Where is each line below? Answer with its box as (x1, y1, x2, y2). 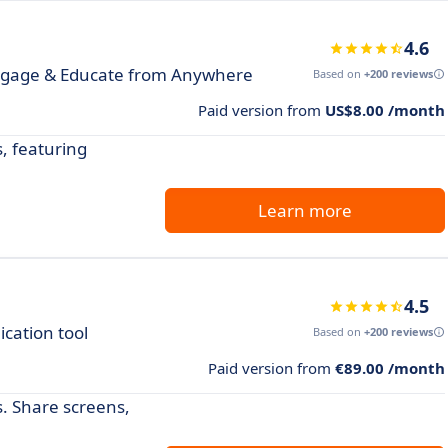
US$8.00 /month (325, 100, 445, 120)
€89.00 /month (335, 358, 445, 378)
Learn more (258, 199, 352, 222)
